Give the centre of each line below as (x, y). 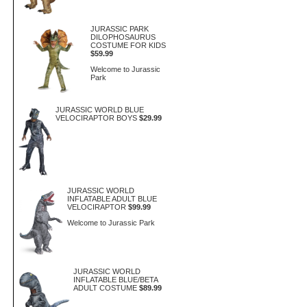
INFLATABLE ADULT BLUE (112, 199)
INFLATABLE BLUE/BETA (115, 280)
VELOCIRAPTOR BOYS (97, 118)
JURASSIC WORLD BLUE (100, 110)
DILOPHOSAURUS (123, 37)
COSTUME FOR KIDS (128, 45)
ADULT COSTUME (105, 288)
